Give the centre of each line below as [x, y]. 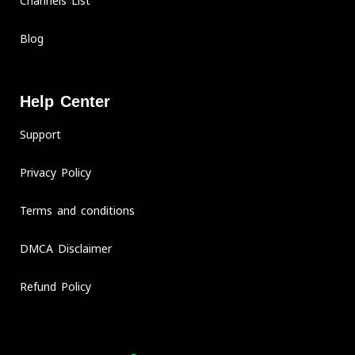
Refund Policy [55, 286]
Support [40, 134]
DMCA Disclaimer [66, 248]
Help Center [65, 101]
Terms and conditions [77, 210]
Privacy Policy [55, 172]
